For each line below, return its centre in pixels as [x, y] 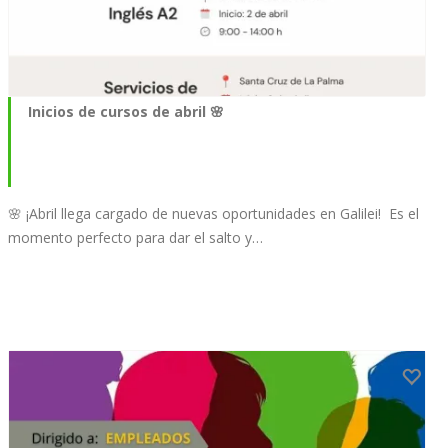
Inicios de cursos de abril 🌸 [126, 112]
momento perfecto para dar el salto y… [135, 238]
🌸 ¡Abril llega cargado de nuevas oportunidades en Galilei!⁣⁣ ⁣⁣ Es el [213, 214]
